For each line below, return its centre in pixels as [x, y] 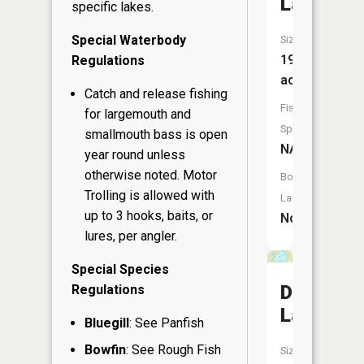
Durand [312, 292]
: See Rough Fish [173, 349]
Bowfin [105, 349]
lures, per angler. [131, 236]
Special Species [120, 269]
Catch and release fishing [156, 93]
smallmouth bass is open [156, 134]
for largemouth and [138, 114]
